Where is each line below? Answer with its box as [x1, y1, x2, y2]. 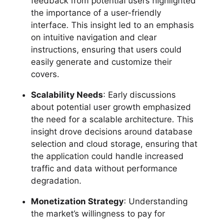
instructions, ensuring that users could [30, 45, 182, 55]
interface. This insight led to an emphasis [30, 20, 194, 30]
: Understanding [123, 196, 188, 207]
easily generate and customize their [30, 57, 172, 67]
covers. [30, 69, 59, 80]
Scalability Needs [30, 90, 103, 100]
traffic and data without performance [30, 164, 177, 174]
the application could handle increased [30, 151, 184, 162]
